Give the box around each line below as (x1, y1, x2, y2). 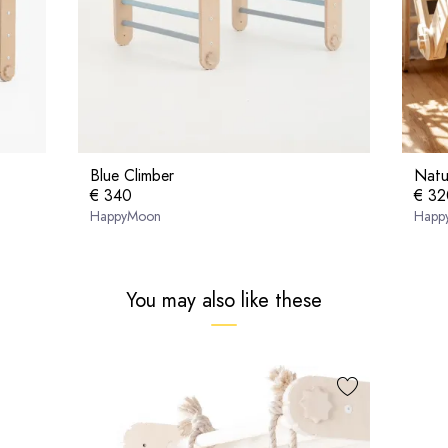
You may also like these (126, 285, 322, 315)
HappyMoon (90, 205, 161, 226)
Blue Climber (90, 163, 174, 187)
